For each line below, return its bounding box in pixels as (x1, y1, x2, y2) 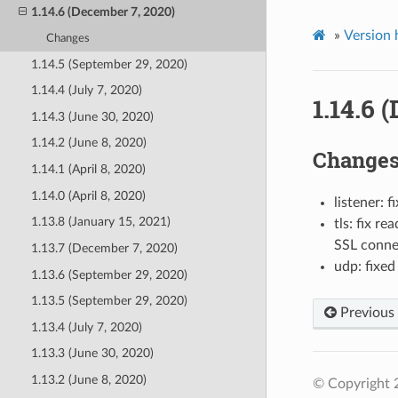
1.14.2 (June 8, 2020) (30, 136, 147, 150)
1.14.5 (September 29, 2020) (30, 57, 187, 71)
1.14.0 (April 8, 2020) (30, 188, 146, 203)
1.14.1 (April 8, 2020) (30, 163, 146, 177)
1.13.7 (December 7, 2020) (30, 241, 178, 255)
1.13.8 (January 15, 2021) (30, 215, 171, 229)
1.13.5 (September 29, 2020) (30, 294, 187, 308)
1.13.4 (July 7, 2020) (30, 320, 142, 334)
